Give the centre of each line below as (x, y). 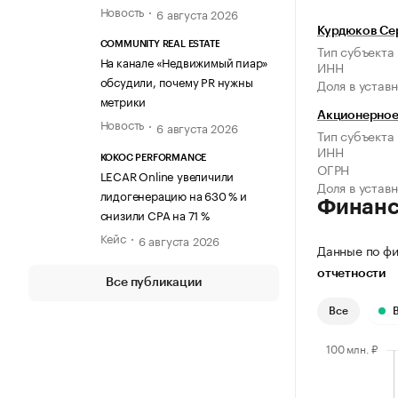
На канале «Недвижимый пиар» (184, 62)
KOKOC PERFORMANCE (153, 157)
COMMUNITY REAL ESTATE (160, 44)
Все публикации (154, 282)
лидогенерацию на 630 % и (173, 194)
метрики (123, 101)
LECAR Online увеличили (167, 175)
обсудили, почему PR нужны (176, 81)
